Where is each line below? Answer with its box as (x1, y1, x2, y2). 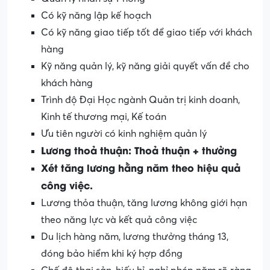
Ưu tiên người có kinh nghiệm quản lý (41, 128, 207, 139)
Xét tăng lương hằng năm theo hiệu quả (41, 160, 240, 174)
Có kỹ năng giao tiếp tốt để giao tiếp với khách (41, 27, 252, 38)
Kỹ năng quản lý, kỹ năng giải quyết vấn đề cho (41, 60, 250, 72)
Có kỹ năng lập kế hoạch (41, 10, 151, 21)
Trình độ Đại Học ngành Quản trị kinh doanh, (41, 94, 240, 105)
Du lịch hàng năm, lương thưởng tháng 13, (41, 231, 228, 242)
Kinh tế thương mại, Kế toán (41, 111, 166, 122)
